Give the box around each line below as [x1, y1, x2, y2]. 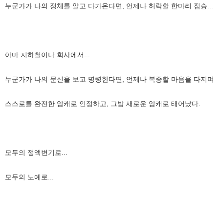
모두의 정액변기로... [5, 148, 67, 156]
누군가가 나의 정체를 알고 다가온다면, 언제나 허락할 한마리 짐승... [5, 1, 213, 10]
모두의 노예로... [5, 173, 54, 181]
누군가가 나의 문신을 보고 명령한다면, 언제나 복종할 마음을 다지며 [5, 75, 214, 83]
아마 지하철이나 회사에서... [5, 50, 90, 59]
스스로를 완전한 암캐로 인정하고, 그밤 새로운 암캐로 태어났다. [5, 99, 200, 108]
